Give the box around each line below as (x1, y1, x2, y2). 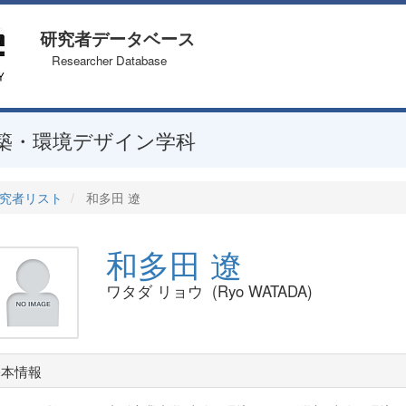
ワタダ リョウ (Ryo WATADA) (106, 280, 314, 302)
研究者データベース (40, 26, 196, 51)
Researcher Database (40, 52, 168, 69)
